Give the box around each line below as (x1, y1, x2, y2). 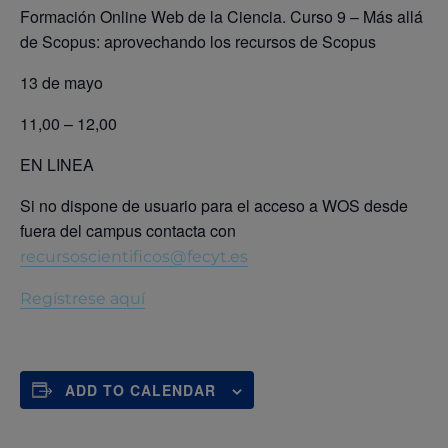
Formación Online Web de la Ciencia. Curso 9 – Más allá (20, 4, 423, 28)
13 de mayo (20, 70, 107, 94)
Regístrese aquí (20, 288, 145, 308)
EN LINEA (20, 152, 94, 176)
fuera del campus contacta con (20, 218, 236, 242)
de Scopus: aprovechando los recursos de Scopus (20, 29, 376, 53)
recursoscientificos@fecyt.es (20, 246, 248, 266)
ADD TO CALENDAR (65, 379, 216, 400)
